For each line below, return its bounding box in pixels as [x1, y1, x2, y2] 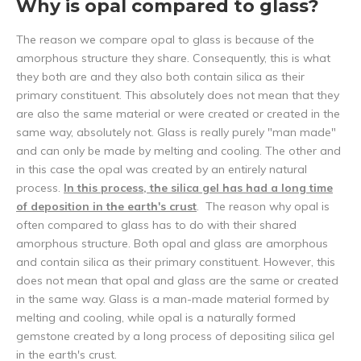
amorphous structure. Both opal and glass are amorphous [16, 236, 328, 251]
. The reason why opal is [197, 199, 330, 214]
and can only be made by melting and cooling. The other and [16, 143, 341, 159]
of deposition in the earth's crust [16, 199, 197, 214]
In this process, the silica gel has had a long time [64, 180, 333, 196]
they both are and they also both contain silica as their [16, 69, 305, 85]
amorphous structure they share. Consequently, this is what [16, 51, 330, 66]
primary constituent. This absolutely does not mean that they [16, 88, 339, 103]
